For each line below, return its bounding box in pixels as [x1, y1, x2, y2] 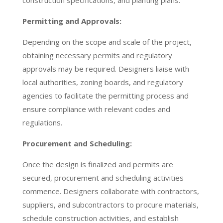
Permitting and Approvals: [22, 16, 121, 26]
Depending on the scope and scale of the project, [22, 37, 192, 47]
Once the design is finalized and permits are [22, 159, 173, 170]
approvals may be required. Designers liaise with [22, 64, 189, 74]
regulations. [22, 117, 62, 128]
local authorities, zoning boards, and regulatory [22, 77, 183, 88]
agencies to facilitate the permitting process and [22, 91, 189, 101]
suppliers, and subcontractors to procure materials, [22, 200, 199, 210]
